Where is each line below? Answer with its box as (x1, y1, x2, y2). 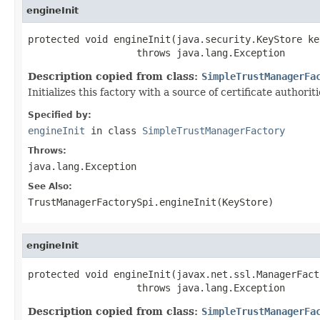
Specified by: (28, 109, 91, 120)
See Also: (28, 181, 72, 191)
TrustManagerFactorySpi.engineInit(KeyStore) (28, 196, 274, 208)
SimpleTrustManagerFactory (142, 124, 285, 136)
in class (85, 124, 142, 136)
